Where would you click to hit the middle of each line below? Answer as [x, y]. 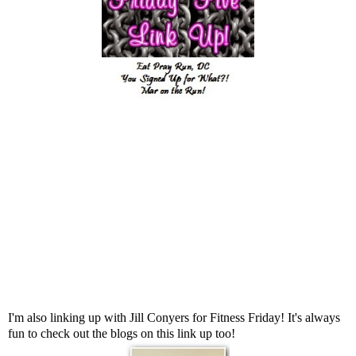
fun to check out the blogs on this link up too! [122, 333]
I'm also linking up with [69, 317]
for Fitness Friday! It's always [266, 317]
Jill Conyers [161, 317]
